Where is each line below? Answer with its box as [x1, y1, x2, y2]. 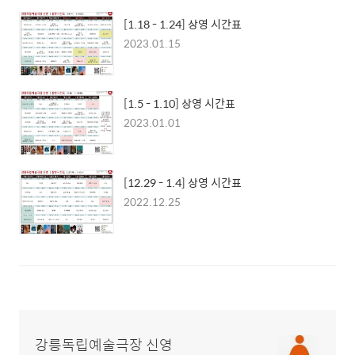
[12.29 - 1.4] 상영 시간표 [124, 174, 242, 191]
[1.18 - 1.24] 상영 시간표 [124, 15, 242, 32]
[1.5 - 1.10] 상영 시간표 [124, 94, 235, 112]
